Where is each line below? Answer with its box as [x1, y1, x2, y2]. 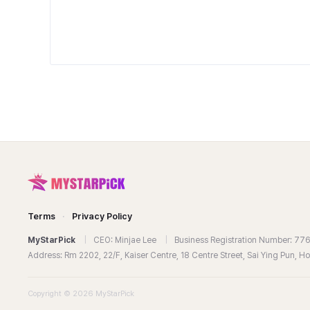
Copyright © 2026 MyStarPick [28, 289, 134, 299]
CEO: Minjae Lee [93, 235, 158, 246]
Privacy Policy [72, 211, 132, 222]
